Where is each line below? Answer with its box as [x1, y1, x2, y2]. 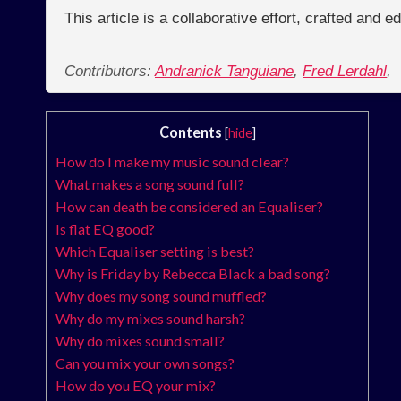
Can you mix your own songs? [55, 354, 235, 372]
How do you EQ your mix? [55, 377, 216, 395]
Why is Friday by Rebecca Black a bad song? [55, 265, 330, 283]
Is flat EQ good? [55, 220, 155, 238]
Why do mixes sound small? [55, 332, 225, 350]
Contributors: [64, 63, 155, 81]
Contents [158, 124, 222, 141]
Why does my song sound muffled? [55, 287, 267, 305]
